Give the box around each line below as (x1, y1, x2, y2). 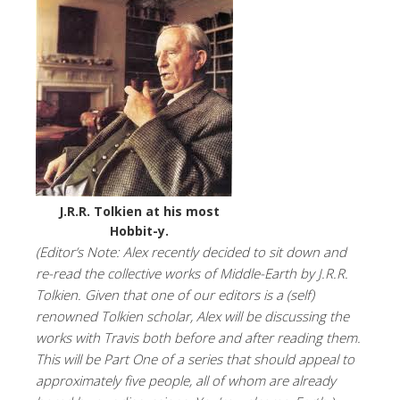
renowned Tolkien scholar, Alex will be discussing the (36, 306, 349, 325)
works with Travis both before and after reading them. (36, 328, 361, 346)
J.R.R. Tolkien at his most (58, 202, 220, 220)
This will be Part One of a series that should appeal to (36, 349, 354, 368)
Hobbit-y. (109, 221, 169, 239)
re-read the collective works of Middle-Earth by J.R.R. (36, 263, 348, 282)
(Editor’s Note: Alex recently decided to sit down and (36, 242, 346, 261)
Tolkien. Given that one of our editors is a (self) (36, 285, 314, 304)
